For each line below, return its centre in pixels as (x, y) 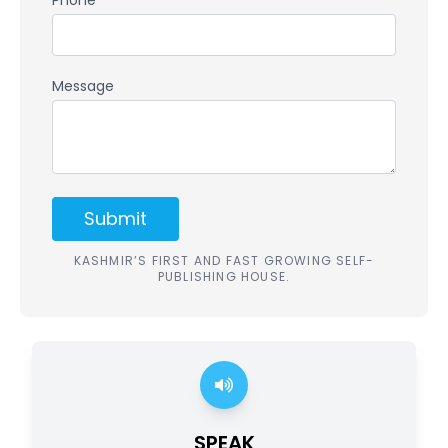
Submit (115, 218)
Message (83, 86)
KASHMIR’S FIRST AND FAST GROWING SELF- (224, 260)
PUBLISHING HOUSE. (224, 276)
